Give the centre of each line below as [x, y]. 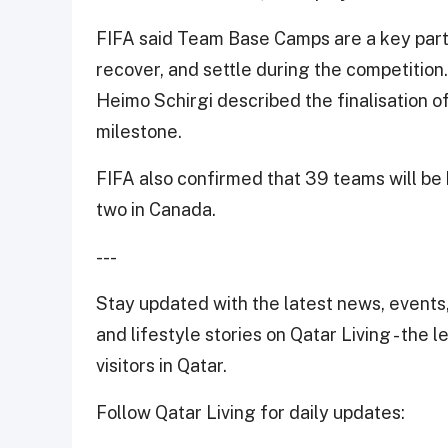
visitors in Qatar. [161, 365]
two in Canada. [156, 209]
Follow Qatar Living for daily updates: [250, 412]
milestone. [139, 131]
